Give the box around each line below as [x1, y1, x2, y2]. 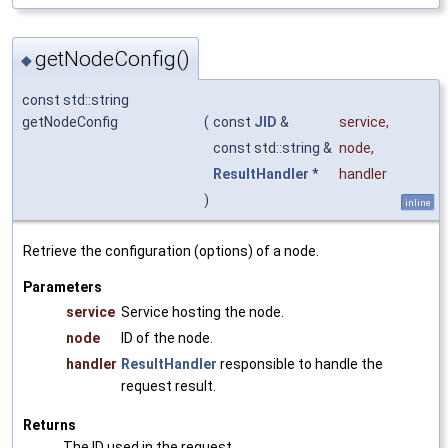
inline [405, 196, 431, 208]
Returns [23, 416, 76, 433]
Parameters [23, 278, 102, 295]
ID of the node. [121, 329, 213, 346]
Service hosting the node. [121, 303, 284, 320]
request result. [121, 377, 216, 394]
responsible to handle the [217, 355, 383, 372]
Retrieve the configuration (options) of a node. [23, 242, 319, 259]
